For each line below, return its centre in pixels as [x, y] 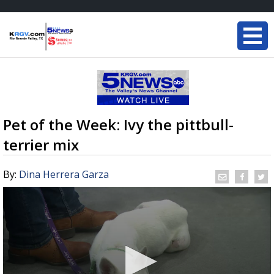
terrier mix [41, 145]
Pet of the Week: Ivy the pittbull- [118, 124]
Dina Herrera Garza [64, 174]
